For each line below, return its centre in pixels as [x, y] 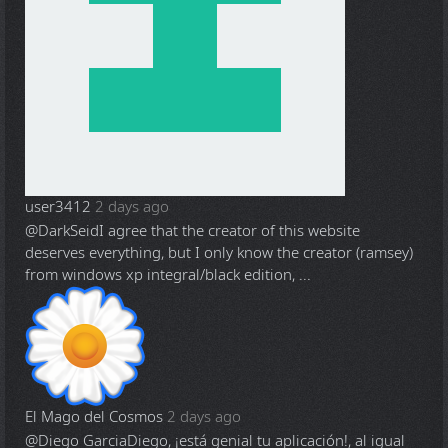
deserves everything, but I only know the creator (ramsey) [219, 253]
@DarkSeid [62, 231]
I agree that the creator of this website [229, 231]
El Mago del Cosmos [94, 417]
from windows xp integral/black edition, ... [168, 275]
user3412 [58, 207]
